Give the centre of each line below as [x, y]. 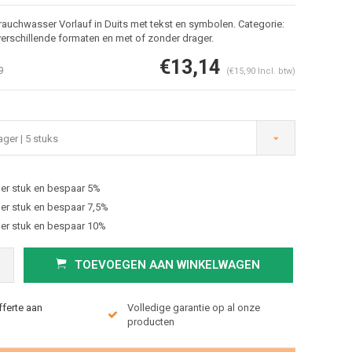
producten [150, 321]
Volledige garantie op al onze [193, 307]
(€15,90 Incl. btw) [260, 71]
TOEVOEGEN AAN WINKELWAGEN [168, 264]
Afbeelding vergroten [113, 189]
